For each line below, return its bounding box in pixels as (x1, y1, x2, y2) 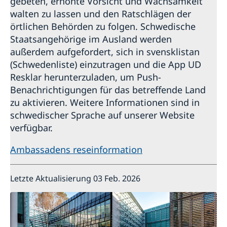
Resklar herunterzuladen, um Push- (10, 71, 161, 84)
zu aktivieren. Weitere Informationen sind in (10, 96, 200, 109)
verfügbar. (10, 122, 53, 134)
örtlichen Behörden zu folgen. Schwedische (10, 20, 196, 33)
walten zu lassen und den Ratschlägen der (10, 8, 191, 20)
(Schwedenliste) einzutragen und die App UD (10, 58, 201, 71)
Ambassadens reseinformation (10, 143, 142, 156)
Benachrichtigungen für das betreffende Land (10, 84, 206, 96)
